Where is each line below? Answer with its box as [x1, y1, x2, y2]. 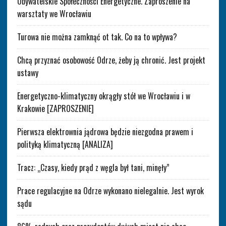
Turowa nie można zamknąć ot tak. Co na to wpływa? [17, 30, 177, 43]
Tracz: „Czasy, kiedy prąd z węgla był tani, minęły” [17, 161, 169, 174]
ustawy [17, 66, 38, 79]
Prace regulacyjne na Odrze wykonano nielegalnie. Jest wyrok [17, 184, 204, 197]
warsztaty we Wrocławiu [17, 7, 91, 20]
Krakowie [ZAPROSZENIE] [17, 102, 94, 115]
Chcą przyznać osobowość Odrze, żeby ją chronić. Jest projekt [17, 53, 205, 66]
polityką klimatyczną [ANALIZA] [17, 138, 113, 150]
